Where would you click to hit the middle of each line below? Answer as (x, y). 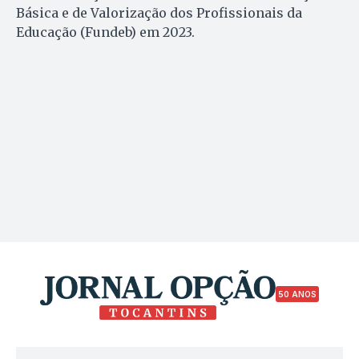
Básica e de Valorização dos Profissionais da (159, 12)
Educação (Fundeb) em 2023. (105, 32)
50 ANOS (297, 294)
